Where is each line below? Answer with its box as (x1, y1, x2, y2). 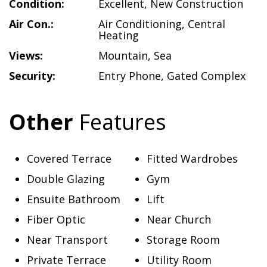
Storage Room (146, 232, 220, 247)
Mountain (98, 48, 148, 63)
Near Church (146, 212, 211, 226)
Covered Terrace (27, 151, 111, 166)
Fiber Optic (27, 212, 85, 226)
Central (188, 17, 225, 31)
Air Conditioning (98, 17, 182, 31)
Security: (9, 69, 55, 83)
